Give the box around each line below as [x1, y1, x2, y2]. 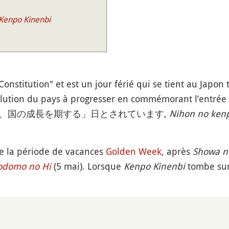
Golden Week [105, 145, 162, 157]
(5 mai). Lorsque [51, 160, 124, 172]
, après [161, 145, 193, 157]
